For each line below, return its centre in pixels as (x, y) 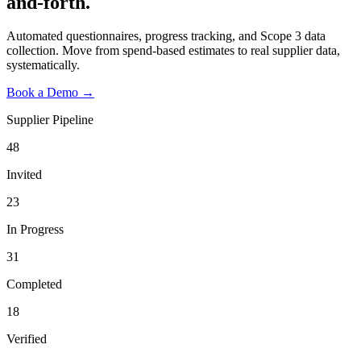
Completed (34, 284)
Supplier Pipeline (50, 120)
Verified (27, 339)
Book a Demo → (50, 93)
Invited (24, 175)
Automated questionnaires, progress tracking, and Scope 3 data (166, 36)
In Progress (35, 230)
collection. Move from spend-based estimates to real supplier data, (173, 51)
